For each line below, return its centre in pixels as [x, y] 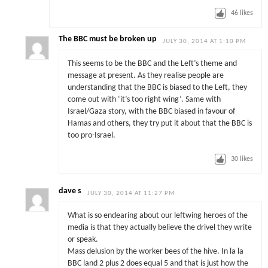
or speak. [83, 240]
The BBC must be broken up [108, 39]
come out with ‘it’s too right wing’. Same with [144, 100]
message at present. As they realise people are [145, 76]
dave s [70, 191]
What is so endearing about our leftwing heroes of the [157, 216]
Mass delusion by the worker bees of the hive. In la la [155, 252]
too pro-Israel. [91, 136]
